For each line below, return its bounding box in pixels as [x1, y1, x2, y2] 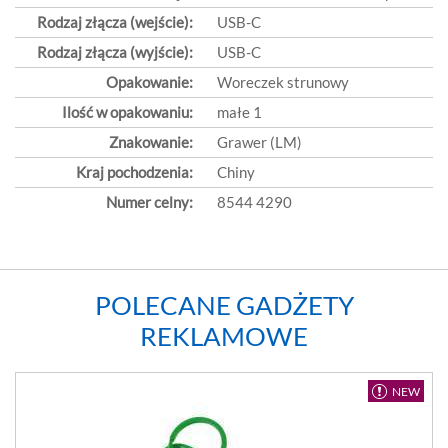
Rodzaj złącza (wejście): [37, 13, 193, 31]
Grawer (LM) [217, 133, 302, 151]
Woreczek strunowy [217, 73, 349, 91]
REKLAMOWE [140, 320, 308, 352]
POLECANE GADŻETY [94, 289, 354, 321]
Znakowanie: [109, 133, 193, 151]
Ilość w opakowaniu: [62, 103, 193, 121]
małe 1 [217, 103, 262, 121]
